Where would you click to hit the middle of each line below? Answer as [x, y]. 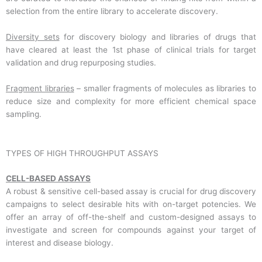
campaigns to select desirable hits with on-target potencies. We [131, 204]
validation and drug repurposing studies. [81, 63]
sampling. [24, 114]
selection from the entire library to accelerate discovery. [112, 11]
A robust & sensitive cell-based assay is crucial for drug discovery [131, 192]
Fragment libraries [40, 89]
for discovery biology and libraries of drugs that [158, 37]
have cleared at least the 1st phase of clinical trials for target [131, 50]
